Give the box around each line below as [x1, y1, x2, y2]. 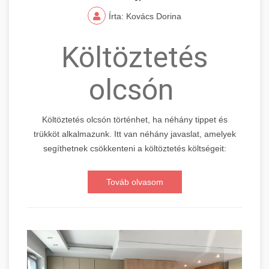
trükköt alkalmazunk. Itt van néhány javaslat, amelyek [33, 128, 236, 139]
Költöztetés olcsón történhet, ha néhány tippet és [41, 114, 228, 124]
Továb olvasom [106, 177, 163, 187]
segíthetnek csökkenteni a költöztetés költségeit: [43, 143, 226, 153]
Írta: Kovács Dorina [109, 11, 181, 21]
